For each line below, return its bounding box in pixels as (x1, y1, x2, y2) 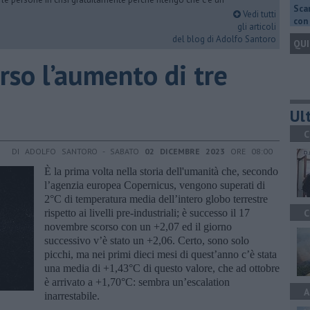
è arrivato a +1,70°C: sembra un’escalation (44, 275, 230, 288)
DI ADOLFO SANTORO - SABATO (12, 145, 145, 156)
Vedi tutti (241, 8, 276, 20)
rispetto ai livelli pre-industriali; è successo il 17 (44, 206, 250, 219)
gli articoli (237, 21, 276, 33)
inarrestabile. (44, 289, 100, 302)
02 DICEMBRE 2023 (145, 145, 225, 156)
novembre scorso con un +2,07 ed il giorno (44, 220, 232, 232)
